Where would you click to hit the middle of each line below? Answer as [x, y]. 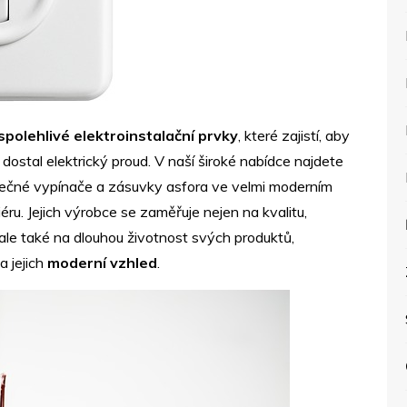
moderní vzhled [102, 263]
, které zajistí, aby [294, 135]
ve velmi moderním [270, 186]
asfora [187, 186]
